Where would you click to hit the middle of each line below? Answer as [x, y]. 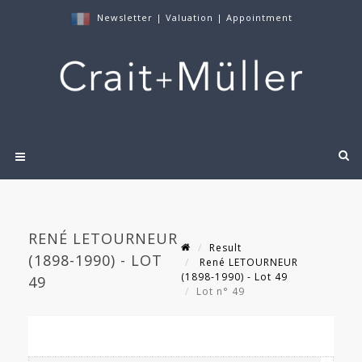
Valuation [189, 17]
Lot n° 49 [222, 292]
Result [225, 248]
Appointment [259, 17]
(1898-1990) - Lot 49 [234, 277]
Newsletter [124, 17]
